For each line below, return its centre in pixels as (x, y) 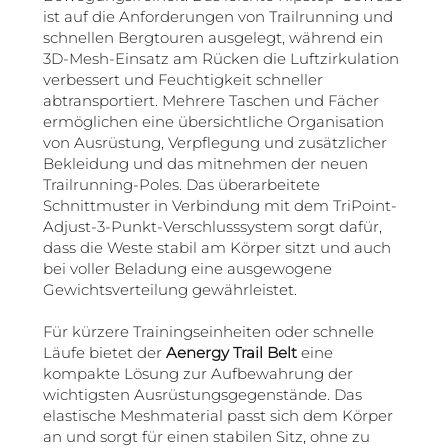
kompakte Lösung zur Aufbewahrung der (197, 373)
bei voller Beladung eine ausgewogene (187, 268)
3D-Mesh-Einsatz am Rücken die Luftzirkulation (220, 58)
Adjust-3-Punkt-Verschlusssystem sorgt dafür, (212, 226)
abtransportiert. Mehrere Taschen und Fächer (210, 100)
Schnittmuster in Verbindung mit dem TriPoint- (219, 205)
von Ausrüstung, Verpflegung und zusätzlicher (214, 142)
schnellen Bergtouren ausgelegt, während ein (212, 37)
